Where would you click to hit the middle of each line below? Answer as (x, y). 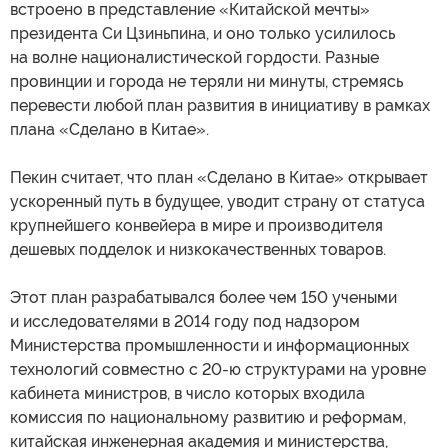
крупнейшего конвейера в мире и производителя (196, 225)
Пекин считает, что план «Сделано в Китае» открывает (219, 177)
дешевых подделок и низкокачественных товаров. (198, 249)
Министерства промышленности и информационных (209, 345)
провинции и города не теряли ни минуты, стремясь (206, 81)
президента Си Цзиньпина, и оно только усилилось (202, 33)
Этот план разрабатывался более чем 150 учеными (203, 297)
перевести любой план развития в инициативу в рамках (220, 105)
